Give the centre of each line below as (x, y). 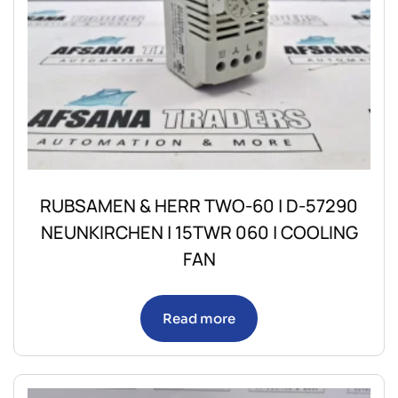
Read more (199, 318)
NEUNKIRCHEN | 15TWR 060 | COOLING (199, 232)
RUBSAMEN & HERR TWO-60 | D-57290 (199, 205)
